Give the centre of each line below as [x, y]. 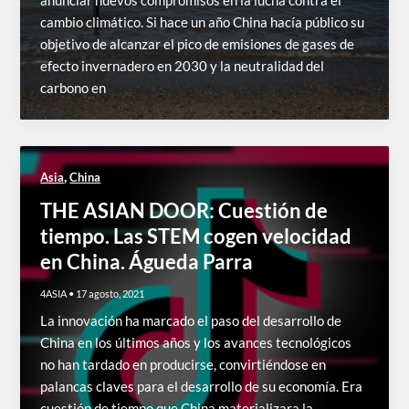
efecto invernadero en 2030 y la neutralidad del [183, 66]
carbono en [73, 88]
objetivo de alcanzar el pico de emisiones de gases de [198, 44]
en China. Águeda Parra [147, 262]
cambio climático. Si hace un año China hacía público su [203, 22]
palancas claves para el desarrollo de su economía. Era [202, 387]
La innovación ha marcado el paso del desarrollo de [191, 321]
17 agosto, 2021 [110, 294]
